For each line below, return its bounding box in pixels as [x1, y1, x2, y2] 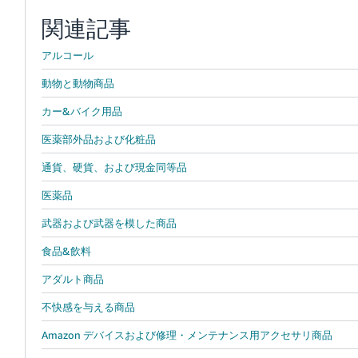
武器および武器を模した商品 [41, 217, 177, 230]
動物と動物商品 [41, 77, 114, 90]
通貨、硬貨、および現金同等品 [41, 161, 187, 174]
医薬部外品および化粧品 [41, 133, 156, 146]
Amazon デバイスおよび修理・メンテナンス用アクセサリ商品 [41, 328, 332, 342]
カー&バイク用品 [41, 105, 122, 118]
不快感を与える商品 [41, 300, 135, 314]
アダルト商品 [41, 272, 104, 286]
